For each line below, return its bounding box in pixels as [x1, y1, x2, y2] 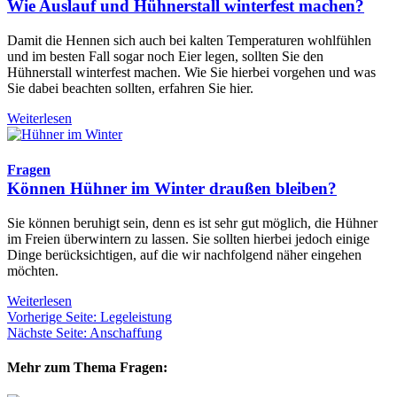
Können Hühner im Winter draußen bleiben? [7, 178, 337, 198]
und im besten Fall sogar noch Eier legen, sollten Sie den [7, 49, 323, 65]
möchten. [7, 262, 58, 278]
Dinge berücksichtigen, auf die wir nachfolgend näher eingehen [7, 246, 362, 262]
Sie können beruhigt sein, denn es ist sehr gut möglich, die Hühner [7, 214, 378, 230]
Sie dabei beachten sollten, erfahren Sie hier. [7, 81, 253, 97]
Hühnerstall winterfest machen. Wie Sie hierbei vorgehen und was [7, 65, 376, 81]
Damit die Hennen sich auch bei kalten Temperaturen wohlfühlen [7, 33, 371, 49]
